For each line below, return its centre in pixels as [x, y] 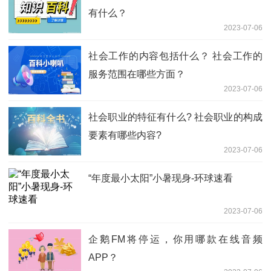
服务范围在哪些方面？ [137, 74]
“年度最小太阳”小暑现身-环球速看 [161, 178]
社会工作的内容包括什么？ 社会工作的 [175, 56]
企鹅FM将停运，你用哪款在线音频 [175, 239]
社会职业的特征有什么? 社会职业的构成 [175, 117]
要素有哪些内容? [125, 135]
